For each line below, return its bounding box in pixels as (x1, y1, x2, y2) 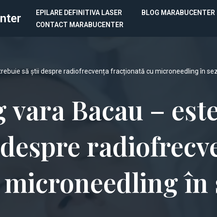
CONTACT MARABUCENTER (36, 20, 124, 29)
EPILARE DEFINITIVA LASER (36, 8, 122, 16)
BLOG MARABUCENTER (141, 8, 215, 16)
